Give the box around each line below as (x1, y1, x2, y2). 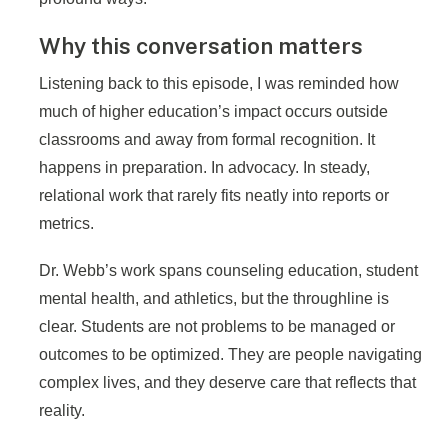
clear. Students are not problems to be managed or (39, 318, 395, 336)
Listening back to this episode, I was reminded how (39, 75, 399, 93)
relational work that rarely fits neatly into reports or (39, 187, 389, 205)
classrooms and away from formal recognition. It (39, 131, 375, 149)
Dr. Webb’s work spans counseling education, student (39, 262, 418, 280)
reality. (39, 402, 85, 420)
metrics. (39, 215, 94, 233)
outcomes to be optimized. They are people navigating (39, 346, 422, 364)
